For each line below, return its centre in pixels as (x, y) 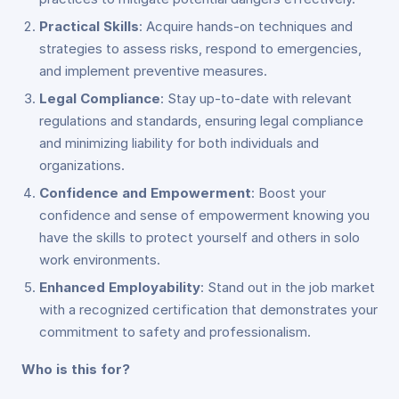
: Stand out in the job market (288, 287)
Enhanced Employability (120, 287)
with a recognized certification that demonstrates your (208, 309)
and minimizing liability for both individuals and (179, 143)
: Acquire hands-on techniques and (246, 26)
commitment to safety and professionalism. (175, 332)
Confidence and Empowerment (145, 193)
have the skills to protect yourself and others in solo (199, 237)
